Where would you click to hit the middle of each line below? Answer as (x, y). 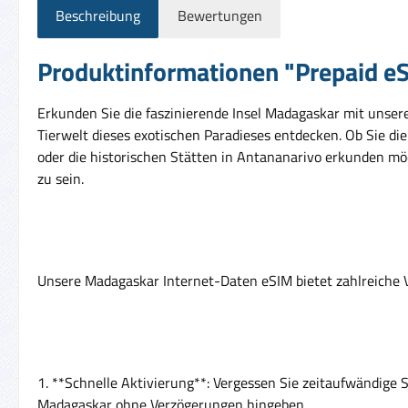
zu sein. (61, 178)
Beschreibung (98, 15)
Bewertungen (220, 15)
